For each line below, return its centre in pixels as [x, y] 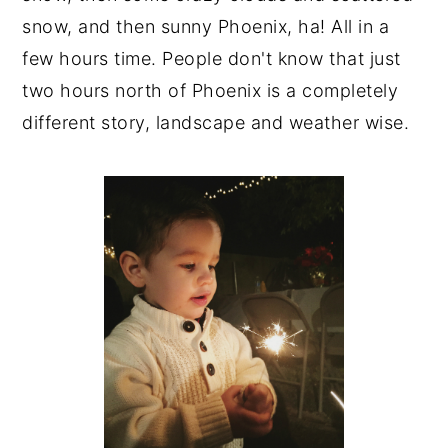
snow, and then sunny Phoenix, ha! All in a [206, 26]
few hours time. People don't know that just [211, 58]
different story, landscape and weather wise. [216, 122]
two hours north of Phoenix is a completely [210, 90]
